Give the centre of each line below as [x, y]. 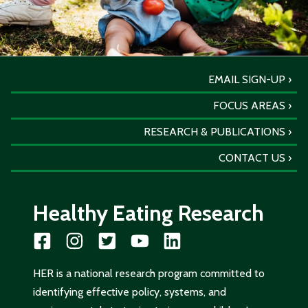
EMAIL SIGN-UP [247, 79]
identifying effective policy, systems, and [130, 291]
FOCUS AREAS [249, 105]
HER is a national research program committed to [149, 273]
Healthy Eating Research [148, 212]
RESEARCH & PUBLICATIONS [214, 131]
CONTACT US [252, 157]
